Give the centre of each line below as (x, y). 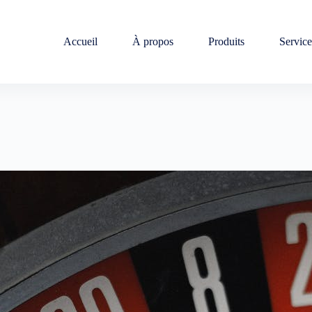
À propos (153, 41)
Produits (226, 41)
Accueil (80, 41)
